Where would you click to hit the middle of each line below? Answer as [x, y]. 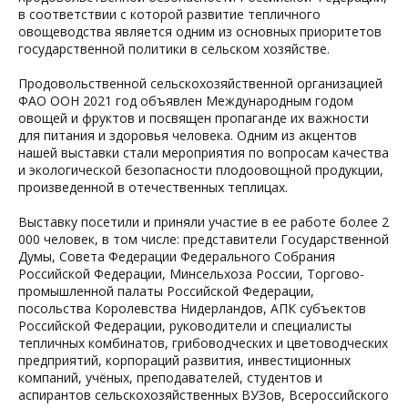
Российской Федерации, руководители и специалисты [185, 326]
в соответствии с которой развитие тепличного [169, 14]
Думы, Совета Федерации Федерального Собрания [177, 256]
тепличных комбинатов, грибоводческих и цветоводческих [203, 343]
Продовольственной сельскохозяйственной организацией [200, 83]
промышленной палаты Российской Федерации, [166, 291]
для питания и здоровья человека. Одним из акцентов [188, 135]
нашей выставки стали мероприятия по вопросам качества [204, 153]
